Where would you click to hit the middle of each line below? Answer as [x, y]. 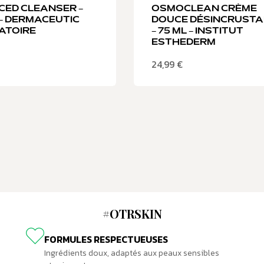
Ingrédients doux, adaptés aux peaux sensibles [131, 253]
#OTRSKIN [132, 213]
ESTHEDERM [184, 42]
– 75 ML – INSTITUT [197, 31]
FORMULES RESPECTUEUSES [106, 240]
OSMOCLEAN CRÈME [204, 9]
